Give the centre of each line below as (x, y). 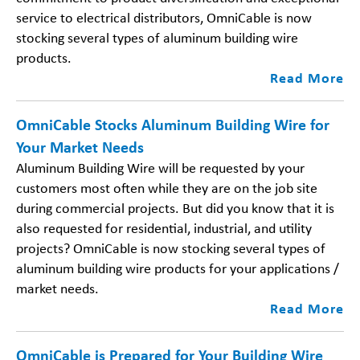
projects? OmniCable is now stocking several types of (171, 248)
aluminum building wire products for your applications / (178, 268)
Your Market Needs (80, 147)
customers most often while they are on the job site (167, 188)
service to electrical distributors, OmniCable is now (164, 17)
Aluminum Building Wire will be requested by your (160, 168)
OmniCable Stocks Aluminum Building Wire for (173, 124)
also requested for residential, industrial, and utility (164, 228)
